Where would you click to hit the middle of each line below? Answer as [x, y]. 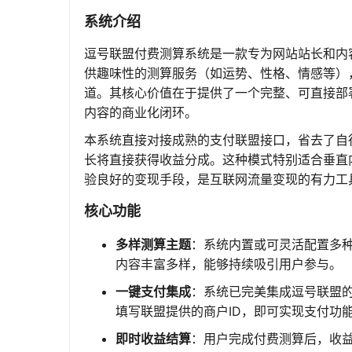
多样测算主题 [153, 244]
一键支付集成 [153, 291]
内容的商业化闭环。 [141, 112]
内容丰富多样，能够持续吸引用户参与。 [229, 264]
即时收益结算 [153, 339]
